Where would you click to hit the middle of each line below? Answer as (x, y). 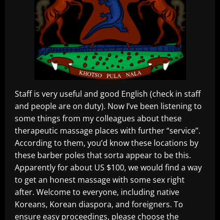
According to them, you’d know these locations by (107, 143)
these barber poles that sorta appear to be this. (103, 155)
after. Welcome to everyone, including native (97, 192)
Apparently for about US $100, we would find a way (108, 168)
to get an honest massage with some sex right (100, 180)
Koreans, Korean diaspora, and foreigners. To (99, 205)
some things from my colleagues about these (98, 119)
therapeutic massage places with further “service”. (108, 131)
